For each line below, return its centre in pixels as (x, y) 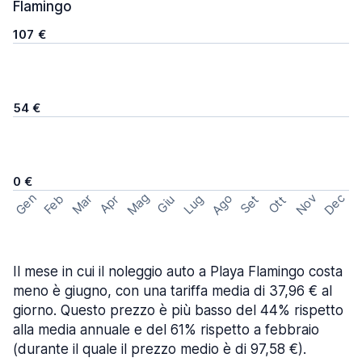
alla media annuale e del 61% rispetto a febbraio (166, 330)
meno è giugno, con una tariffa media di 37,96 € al (173, 291)
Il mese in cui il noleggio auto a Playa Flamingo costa (178, 271)
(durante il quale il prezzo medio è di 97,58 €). (160, 349)
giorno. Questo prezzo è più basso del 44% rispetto (178, 310)
